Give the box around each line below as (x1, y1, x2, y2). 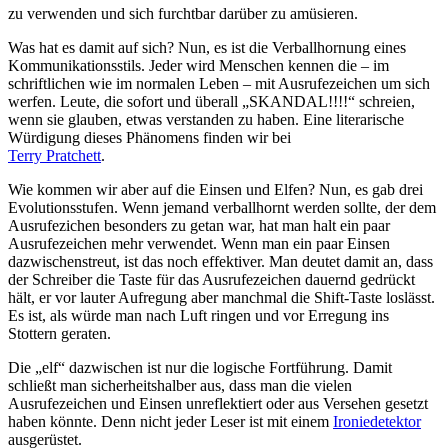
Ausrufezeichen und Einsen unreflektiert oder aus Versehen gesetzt (8, 394, 428, 412)
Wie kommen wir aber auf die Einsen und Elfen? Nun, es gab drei (8, 180, 423, 198)
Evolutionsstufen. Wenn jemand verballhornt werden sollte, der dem (8, 198, 436, 216)
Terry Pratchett (8, 146, 101, 164)
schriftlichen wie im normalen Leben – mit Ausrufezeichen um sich (8, 74, 430, 92)
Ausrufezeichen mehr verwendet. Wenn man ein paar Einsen (8, 234, 390, 252)
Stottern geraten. (8, 324, 111, 342)
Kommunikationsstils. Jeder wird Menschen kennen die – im (8, 56, 389, 74)
